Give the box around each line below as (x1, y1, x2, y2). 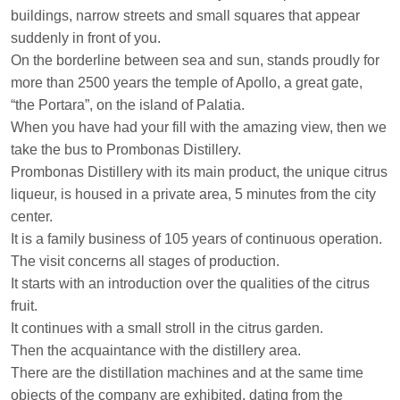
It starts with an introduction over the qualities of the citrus (11, 276, 370, 292)
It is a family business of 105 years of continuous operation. (11, 231, 382, 247)
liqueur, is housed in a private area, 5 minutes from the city (11, 187, 376, 203)
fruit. (11, 298, 37, 314)
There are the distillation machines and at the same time (11, 365, 363, 381)
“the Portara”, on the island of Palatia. (11, 97, 245, 113)
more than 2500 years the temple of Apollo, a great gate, (11, 75, 362, 91)
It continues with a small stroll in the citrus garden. (11, 321, 323, 337)
